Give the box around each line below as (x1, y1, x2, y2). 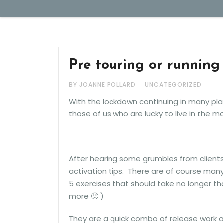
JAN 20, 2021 (73, 25, 111, 33)
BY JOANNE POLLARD (69, 80, 138, 89)
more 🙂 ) (69, 191, 104, 201)
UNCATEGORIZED (145, 80, 202, 89)
